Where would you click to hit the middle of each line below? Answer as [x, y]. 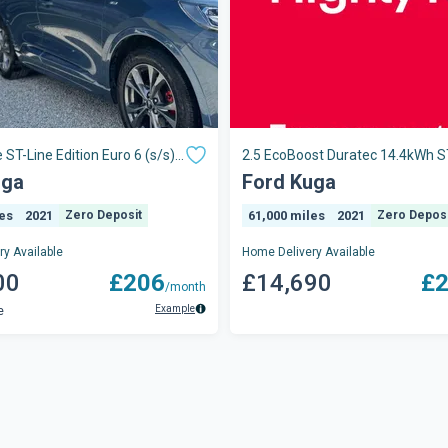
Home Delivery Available [308, 252]
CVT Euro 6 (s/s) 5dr [305, 173]
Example [175, 308]
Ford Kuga [289, 182]
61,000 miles [286, 215]
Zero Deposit [103, 215]
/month [185, 287]
